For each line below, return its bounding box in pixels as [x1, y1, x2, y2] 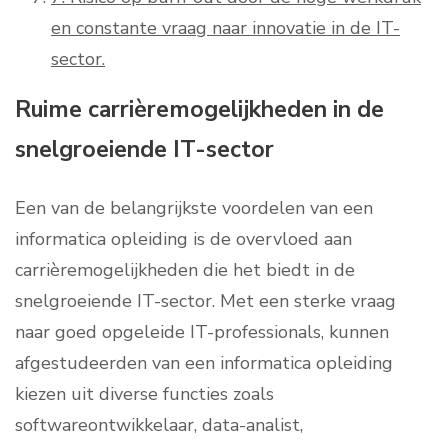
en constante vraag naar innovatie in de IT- [51, 16, 400, 41]
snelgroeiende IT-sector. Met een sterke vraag [15, 289, 396, 314]
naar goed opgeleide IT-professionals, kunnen [15, 320, 389, 345]
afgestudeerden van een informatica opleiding [15, 351, 393, 376]
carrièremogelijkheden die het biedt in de [15, 258, 355, 283]
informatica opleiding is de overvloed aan [15, 227, 352, 252]
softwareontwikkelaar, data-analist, [15, 413, 303, 438]
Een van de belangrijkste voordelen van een [15, 196, 373, 221]
